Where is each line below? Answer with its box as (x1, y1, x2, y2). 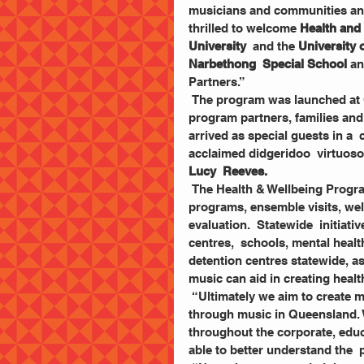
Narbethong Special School (188, 57, 347, 71)
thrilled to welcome (188, 21, 300, 35)
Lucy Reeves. (188, 164, 271, 178)
